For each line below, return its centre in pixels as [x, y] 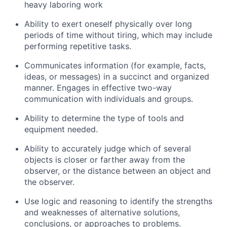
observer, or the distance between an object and [118, 171]
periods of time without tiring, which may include [118, 35]
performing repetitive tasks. [78, 46]
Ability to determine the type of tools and [104, 118]
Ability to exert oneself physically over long [108, 24]
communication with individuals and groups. [109, 99]
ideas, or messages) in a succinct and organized [117, 77]
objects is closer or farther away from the [105, 160]
